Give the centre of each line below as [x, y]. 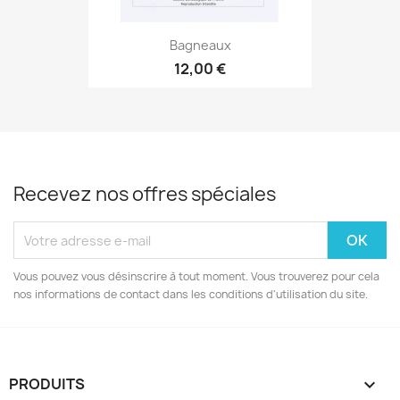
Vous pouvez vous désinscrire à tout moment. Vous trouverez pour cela [196, 276]
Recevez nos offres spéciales [145, 194]
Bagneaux [200, 45]
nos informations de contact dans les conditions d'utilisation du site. [191, 294]
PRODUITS [47, 384]
